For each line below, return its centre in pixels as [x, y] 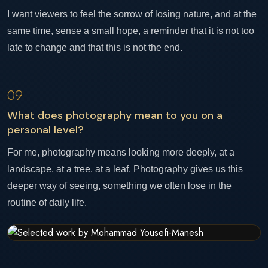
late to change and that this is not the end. [95, 48]
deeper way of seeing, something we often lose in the [119, 186]
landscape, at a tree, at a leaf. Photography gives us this [125, 169]
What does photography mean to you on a [115, 115]
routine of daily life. [47, 202]
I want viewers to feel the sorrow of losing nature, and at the [132, 14]
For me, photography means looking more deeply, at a [121, 152]
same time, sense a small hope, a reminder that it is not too [131, 31]
